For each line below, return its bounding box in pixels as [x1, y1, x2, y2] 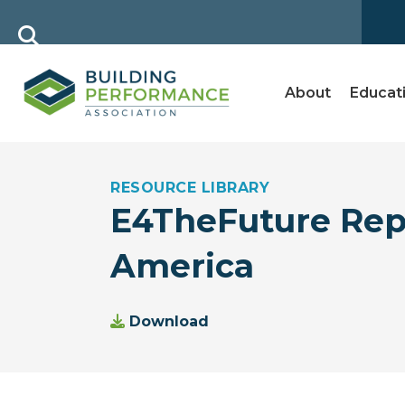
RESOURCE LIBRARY [110, 179, 269, 197]
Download [129, 313, 209, 331]
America [110, 246, 254, 287]
